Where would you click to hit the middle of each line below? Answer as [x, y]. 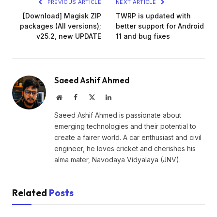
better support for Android [160, 26]
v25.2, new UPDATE [69, 36]
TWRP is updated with [153, 15]
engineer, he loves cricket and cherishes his [125, 148]
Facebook [90, 97]
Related [31, 193]
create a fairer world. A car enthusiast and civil [128, 137]
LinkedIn [124, 97]
